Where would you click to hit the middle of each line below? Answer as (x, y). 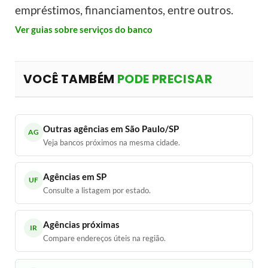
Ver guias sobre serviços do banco (84, 30)
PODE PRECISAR (165, 79)
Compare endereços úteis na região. (104, 238)
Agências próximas (81, 225)
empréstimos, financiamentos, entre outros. (124, 10)
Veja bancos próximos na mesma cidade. (112, 143)
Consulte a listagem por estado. (97, 191)
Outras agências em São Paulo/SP (111, 129)
